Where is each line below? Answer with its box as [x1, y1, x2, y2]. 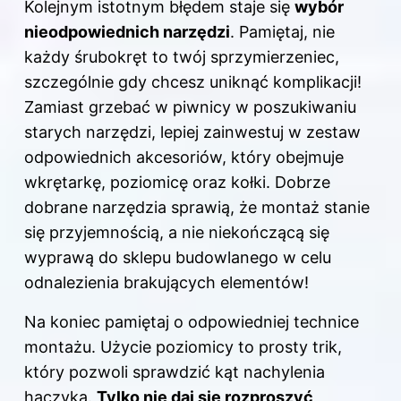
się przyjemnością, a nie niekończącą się [24, 223, 329, 243]
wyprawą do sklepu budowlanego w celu [24, 248, 331, 268]
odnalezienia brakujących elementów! [24, 273, 309, 293]
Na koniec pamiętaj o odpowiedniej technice [24, 312, 359, 332]
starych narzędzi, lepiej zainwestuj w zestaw [24, 123, 361, 142]
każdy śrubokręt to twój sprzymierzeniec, [24, 47, 339, 67]
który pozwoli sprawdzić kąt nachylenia [24, 363, 325, 382]
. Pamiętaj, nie [230, 22, 335, 42]
